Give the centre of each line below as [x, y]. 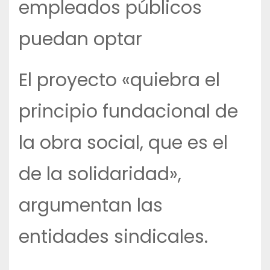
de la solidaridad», [100, 174]
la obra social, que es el [123, 143]
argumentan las [91, 206]
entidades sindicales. [113, 237]
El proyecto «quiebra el [119, 80]
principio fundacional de [128, 112]
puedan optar [80, 39]
